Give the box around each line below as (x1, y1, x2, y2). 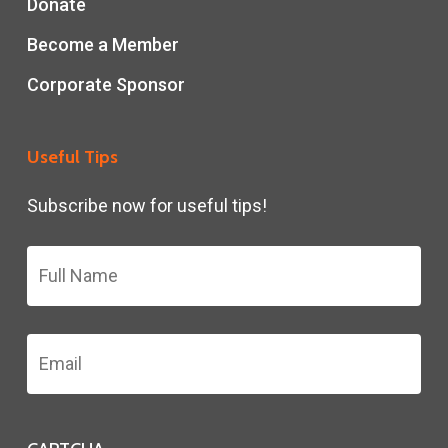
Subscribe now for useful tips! (26, 195, 267, 216)
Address (26, 357, 92, 379)
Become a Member (26, 34, 179, 55)
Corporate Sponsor (26, 74, 185, 95)
